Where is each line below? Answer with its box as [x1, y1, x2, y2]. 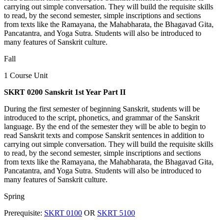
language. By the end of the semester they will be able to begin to [4, 122, 206, 131]
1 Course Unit [4, 71, 48, 80]
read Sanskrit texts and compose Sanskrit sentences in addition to [4, 131, 204, 139]
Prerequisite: [4, 208, 44, 217]
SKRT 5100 [97, 208, 135, 217]
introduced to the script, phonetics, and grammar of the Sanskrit [4, 113, 199, 122]
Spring [4, 192, 25, 200]
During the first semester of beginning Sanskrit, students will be [4, 104, 200, 113]
